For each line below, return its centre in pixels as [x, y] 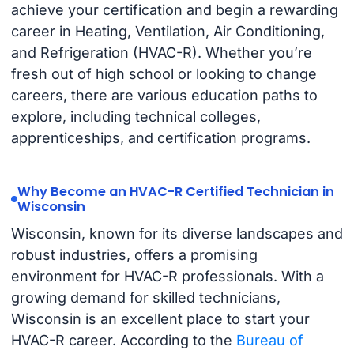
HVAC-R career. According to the [123, 340]
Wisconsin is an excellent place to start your [160, 318]
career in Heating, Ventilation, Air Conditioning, [168, 32]
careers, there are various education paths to [164, 96]
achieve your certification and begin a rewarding [174, 10]
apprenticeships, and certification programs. [160, 138]
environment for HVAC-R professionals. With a [167, 276]
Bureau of [269, 340]
